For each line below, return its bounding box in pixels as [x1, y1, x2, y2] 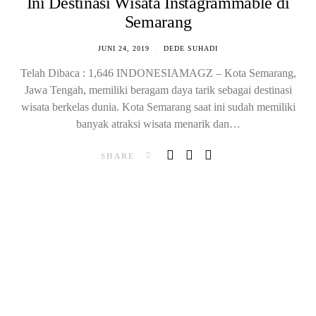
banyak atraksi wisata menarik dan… [75, 118, 241, 130]
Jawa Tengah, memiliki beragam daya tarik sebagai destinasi [24, 84, 292, 96]
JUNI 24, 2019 [98, 44, 150, 52]
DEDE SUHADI [164, 44, 218, 52]
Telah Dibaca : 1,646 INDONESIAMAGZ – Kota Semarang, [20, 67, 296, 79]
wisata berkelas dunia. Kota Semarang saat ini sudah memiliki [20, 101, 296, 113]
